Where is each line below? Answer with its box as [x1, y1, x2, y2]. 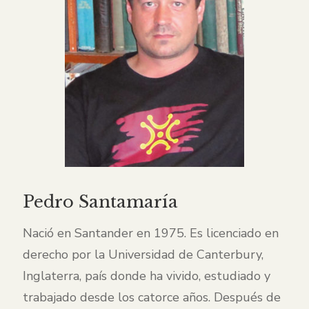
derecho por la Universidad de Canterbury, [23, 246, 263, 263]
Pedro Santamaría [23, 192, 178, 212]
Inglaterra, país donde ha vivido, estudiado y [23, 268, 270, 285]
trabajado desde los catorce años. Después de [23, 289, 281, 306]
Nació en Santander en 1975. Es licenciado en [23, 225, 279, 242]
